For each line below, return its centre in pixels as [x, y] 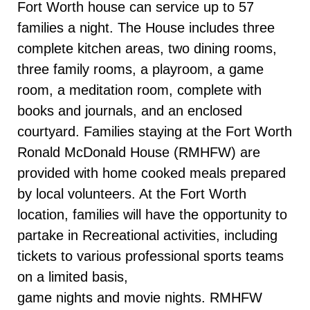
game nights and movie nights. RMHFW [140, 298]
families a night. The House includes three [146, 28]
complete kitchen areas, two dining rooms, [147, 49]
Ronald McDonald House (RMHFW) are [139, 153]
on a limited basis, [73, 277]
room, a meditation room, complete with [139, 90]
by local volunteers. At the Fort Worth [132, 194]
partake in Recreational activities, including [147, 236]
